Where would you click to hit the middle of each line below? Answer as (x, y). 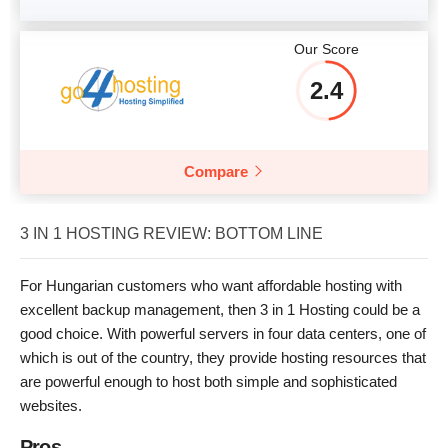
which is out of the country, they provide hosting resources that (223, 358)
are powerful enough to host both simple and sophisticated (208, 382)
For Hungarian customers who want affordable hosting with (211, 286)
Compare (216, 172)
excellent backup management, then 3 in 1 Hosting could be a (220, 310)
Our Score (326, 49)
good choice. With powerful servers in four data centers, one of (223, 334)
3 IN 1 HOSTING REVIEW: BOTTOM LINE (171, 234)
